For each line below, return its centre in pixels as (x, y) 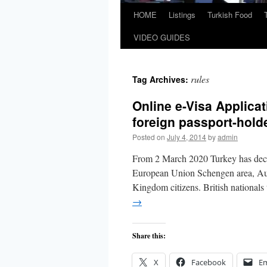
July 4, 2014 (187, 137)
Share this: (149, 236)
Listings (182, 15)
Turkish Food (230, 15)
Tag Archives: (162, 79)
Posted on (149, 137)
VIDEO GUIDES (162, 37)
